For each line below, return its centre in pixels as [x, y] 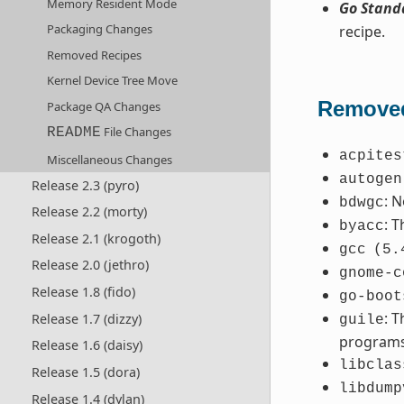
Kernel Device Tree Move [113, 81]
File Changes [137, 132]
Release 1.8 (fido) [83, 292]
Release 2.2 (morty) [89, 212]
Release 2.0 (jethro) [90, 265]
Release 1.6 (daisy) [87, 345]
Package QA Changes [104, 106]
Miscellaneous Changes [110, 159]
